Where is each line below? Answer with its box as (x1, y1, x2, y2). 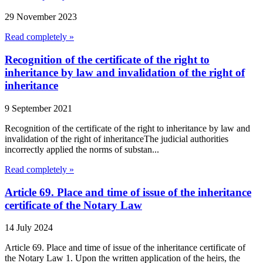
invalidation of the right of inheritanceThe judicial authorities (5, 133, 228, 144)
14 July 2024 (5, 222, 53, 233)
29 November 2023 (5, 12, 77, 22)
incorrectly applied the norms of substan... (5, 144, 159, 154)
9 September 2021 (5, 103, 72, 113)
